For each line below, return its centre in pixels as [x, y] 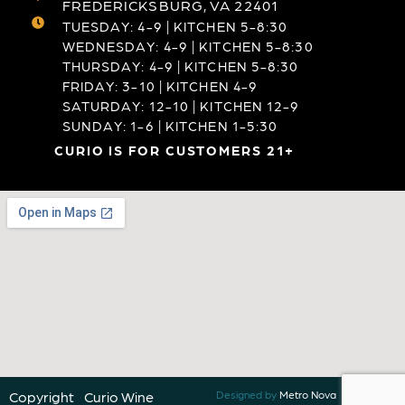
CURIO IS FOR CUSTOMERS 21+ [175, 150]
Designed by [248, 395]
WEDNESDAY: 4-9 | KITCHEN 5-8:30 [188, 46]
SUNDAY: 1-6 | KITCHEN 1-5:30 [170, 125]
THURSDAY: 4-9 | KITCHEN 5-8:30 [180, 66]
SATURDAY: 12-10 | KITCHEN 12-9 [181, 105]
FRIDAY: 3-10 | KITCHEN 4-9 [160, 85]
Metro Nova [308, 395]
